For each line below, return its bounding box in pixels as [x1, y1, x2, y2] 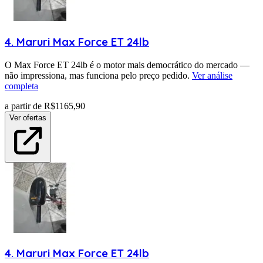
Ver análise [192, 70, 232, 80]
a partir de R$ [5, 100, 55, 111]
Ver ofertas [9, 113, 46, 122]
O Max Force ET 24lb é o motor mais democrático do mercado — [5, 59, 249, 70]
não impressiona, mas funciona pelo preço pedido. [5, 70, 190, 80]
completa [5, 80, 38, 91]
